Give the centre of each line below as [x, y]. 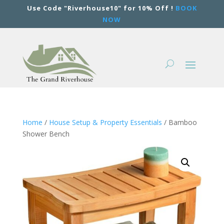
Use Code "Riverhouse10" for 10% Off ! [101, 8]
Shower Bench [46, 133]
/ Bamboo [179, 122]
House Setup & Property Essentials [105, 122]
